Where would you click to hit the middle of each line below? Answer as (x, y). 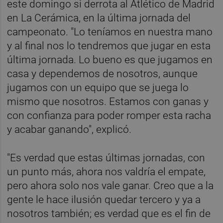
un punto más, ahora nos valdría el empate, (107, 171)
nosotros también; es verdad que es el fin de (109, 213)
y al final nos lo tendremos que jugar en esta (109, 46)
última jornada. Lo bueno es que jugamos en (110, 59)
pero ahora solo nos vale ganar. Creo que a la (111, 185)
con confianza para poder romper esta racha (109, 115)
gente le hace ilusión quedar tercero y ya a (104, 199)
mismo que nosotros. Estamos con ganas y (108, 101)
